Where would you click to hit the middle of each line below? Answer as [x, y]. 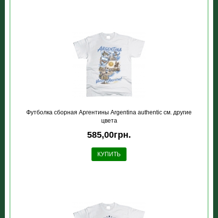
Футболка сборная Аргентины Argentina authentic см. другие [109, 112]
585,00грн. [109, 135]
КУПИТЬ [109, 154]
